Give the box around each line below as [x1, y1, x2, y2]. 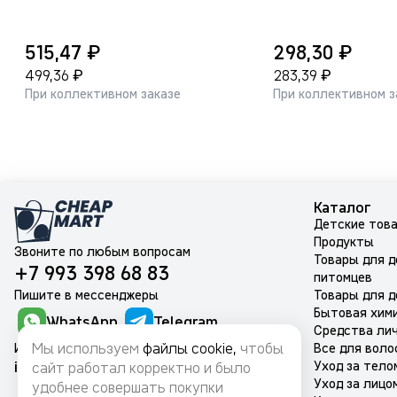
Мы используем [32, 340, 143, 356]
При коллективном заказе [25, 87, 181, 101]
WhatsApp [46, 313, 118, 330]
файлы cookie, [143, 340, 237, 356]
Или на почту [14, 341, 95, 355]
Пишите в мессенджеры [14, 288, 159, 302]
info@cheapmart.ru [14, 359, 145, 375]
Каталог [314, 199, 371, 215]
